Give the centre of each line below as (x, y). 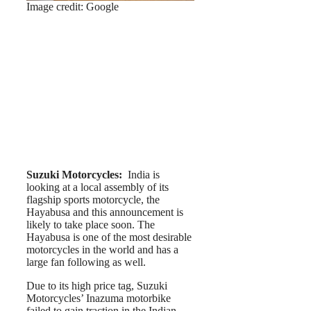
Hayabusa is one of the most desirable (109, 237)
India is (142, 175)
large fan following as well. (86, 262)
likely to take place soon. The (91, 225)
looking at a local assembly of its (98, 187)
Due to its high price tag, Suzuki (97, 286)
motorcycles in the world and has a (102, 250)
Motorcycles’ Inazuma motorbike (99, 298)
